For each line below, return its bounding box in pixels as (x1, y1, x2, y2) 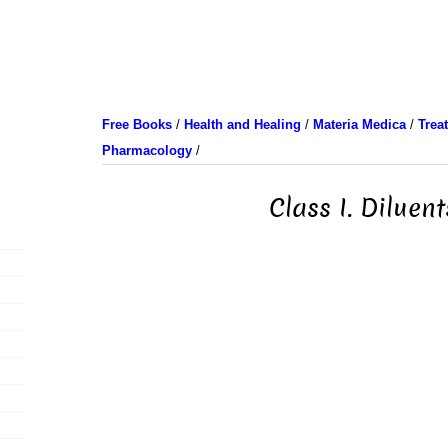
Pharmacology (101, 143, 192, 158)
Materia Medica (312, 117, 406, 132)
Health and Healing (183, 117, 301, 132)
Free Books (101, 117, 172, 132)
